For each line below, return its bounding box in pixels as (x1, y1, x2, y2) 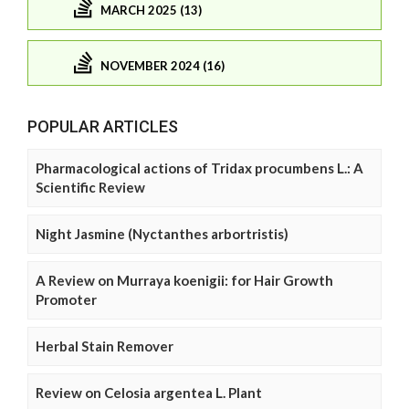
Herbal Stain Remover (36, 338, 173, 355)
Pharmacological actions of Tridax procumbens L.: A (36, 160, 363, 177)
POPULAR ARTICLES (27, 117, 178, 137)
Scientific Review (36, 179, 145, 196)
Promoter (36, 291, 97, 309)
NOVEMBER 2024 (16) (100, 58, 225, 73)
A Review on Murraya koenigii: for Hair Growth (36, 272, 333, 289)
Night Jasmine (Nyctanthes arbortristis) (36, 225, 288, 243)
